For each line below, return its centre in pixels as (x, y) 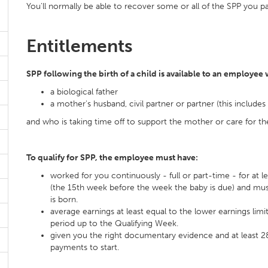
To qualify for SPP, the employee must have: (112, 158)
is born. (64, 200)
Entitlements (80, 46)
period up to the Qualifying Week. (114, 223)
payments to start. (85, 247)
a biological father (84, 92)
